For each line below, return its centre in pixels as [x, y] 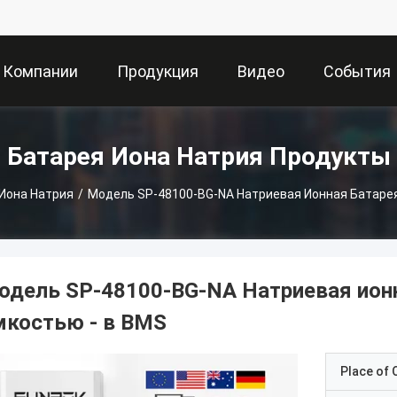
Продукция [158, 72]
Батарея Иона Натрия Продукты [198, 156]
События [357, 72]
